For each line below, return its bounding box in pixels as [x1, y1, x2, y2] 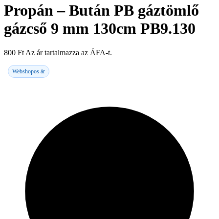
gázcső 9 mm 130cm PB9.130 [4, 20, 196, 38]
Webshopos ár [12, 67, 45, 75]
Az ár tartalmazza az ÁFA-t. [25, 48, 112, 57]
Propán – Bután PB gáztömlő [4, 1, 199, 20]
